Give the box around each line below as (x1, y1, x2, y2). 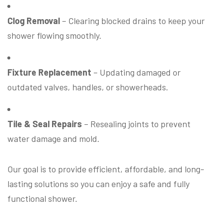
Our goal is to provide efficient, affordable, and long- (7, 164, 204, 174)
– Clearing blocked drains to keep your (60, 15, 205, 26)
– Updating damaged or (91, 67, 181, 78)
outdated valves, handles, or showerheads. (7, 82, 168, 92)
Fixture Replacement (7, 67, 91, 78)
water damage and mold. (7, 133, 100, 144)
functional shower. (7, 193, 78, 204)
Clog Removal (7, 15, 60, 26)
